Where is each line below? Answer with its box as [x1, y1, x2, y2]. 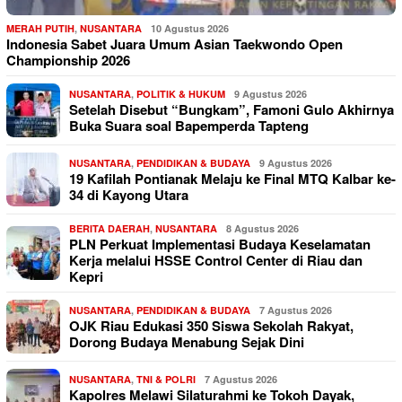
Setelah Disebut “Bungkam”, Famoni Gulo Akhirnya [69, 100, 394, 120]
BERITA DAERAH [69, 222, 150, 236]
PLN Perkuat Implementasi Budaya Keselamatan [69, 234, 371, 255]
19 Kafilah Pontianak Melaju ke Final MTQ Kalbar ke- [69, 169, 396, 189]
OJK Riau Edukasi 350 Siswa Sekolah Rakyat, [69, 316, 354, 336]
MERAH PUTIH [6, 22, 74, 36]
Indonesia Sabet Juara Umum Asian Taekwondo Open [6, 34, 343, 55]
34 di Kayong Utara [69, 185, 188, 205]
